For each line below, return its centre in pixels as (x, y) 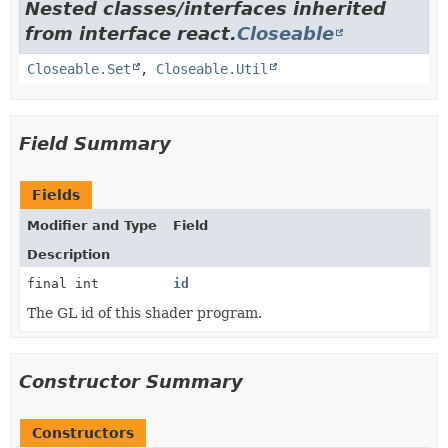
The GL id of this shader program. (144, 312)
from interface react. (131, 33)
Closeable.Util (212, 68)
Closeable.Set (79, 68)
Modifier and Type (92, 225)
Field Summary (95, 143)
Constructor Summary (131, 381)
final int (63, 283)
